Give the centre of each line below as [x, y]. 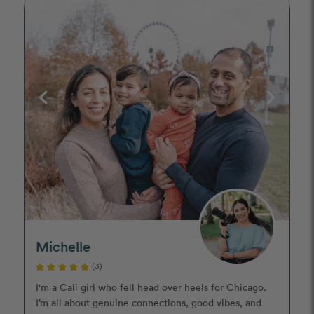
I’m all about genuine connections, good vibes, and [149, 303]
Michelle [63, 246]
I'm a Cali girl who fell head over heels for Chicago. [151, 287]
